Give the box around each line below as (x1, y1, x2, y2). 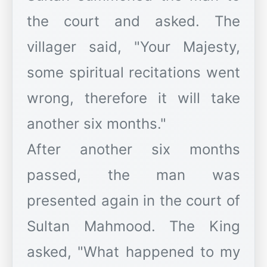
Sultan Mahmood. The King (27, 218, 240, 235)
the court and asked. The (27, 13, 240, 30)
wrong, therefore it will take (27, 89, 240, 107)
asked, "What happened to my (27, 243, 240, 261)
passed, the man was (27, 166, 240, 184)
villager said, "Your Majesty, (27, 38, 240, 56)
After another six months (27, 141, 240, 159)
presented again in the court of (27, 192, 240, 210)
